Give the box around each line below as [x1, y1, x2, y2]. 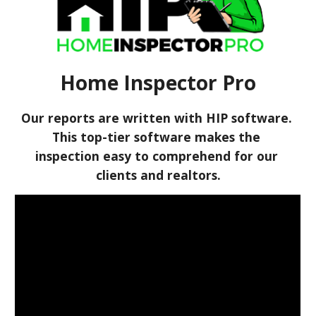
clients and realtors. [95, 166, 221, 183]
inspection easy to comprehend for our [35, 147, 278, 164]
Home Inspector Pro [60, 68, 256, 96]
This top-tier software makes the [52, 128, 260, 145]
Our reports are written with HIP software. [20, 109, 292, 126]
